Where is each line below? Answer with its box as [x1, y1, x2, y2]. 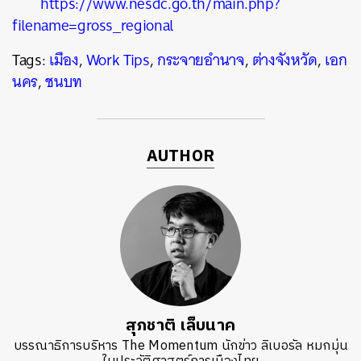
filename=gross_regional [12, 12, 173, 39]
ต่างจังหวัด [251, 47, 318, 73]
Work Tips [85, 47, 150, 73]
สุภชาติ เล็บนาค [125, 313, 236, 339]
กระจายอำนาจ [157, 47, 245, 73]
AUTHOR [146, 143, 215, 170]
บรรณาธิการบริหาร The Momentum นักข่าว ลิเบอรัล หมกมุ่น [13, 335, 348, 357]
